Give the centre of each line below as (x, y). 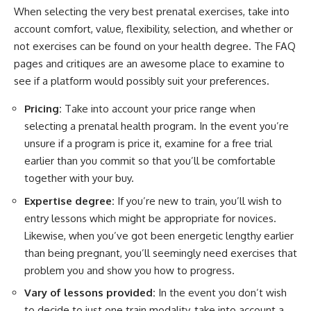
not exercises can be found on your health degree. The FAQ (155, 46)
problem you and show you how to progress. (129, 270)
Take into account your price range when (159, 109)
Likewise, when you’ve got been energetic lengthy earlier (159, 235)
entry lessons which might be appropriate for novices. (150, 218)
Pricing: (43, 109)
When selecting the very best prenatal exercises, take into (152, 11)
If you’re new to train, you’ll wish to (200, 201)
